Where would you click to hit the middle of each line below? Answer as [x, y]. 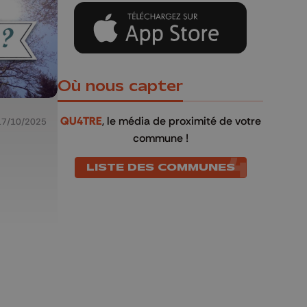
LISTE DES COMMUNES [160, 168]
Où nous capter [120, 87]
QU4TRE [81, 121]
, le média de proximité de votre [181, 121]
